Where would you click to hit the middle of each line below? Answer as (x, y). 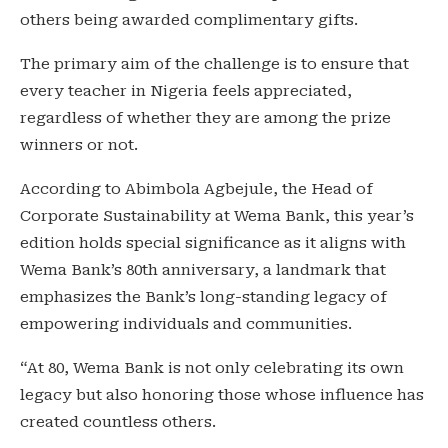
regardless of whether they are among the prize (205, 118)
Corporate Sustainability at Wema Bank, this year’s (217, 216)
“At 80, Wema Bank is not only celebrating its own (212, 368)
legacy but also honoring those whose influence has (222, 395)
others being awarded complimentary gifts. (189, 20)
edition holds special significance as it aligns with (213, 243)
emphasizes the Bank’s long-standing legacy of (203, 297)
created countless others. (118, 422)
